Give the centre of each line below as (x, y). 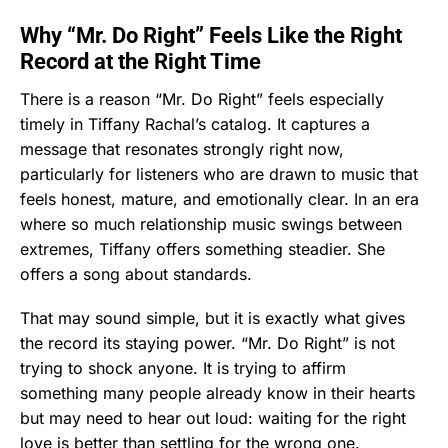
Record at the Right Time (140, 61)
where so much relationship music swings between (211, 223)
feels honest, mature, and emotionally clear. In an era (219, 198)
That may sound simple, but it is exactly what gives (212, 317)
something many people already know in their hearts (217, 392)
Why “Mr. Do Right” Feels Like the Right (211, 35)
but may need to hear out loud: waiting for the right (213, 417)
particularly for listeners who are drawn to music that (219, 173)
